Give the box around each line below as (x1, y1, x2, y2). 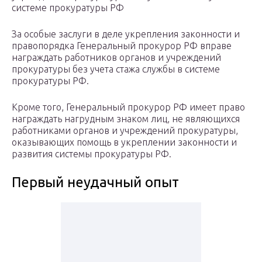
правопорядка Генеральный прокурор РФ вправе (12, 40, 232, 51)
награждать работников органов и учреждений (12, 52, 221, 63)
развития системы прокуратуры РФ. (12, 149, 171, 160)
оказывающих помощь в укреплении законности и (12, 137, 237, 148)
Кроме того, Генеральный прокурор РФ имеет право (12, 102, 245, 113)
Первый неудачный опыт (12, 174, 179, 191)
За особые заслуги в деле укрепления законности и (12, 29, 240, 40)
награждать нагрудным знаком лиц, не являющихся (12, 113, 240, 125)
